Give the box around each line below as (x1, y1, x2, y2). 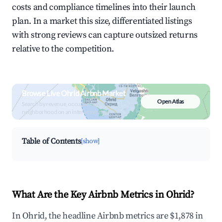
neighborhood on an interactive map (22, 108, 110, 115)
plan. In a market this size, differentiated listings (12, 15, 192, 27)
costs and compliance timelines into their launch (12, 1, 196, 13)
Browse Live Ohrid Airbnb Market (22, 88, 126, 98)
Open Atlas (157, 98, 184, 105)
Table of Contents (22, 136, 81, 146)
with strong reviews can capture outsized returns (12, 29, 198, 41)
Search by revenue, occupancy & (22, 100, 100, 108)
